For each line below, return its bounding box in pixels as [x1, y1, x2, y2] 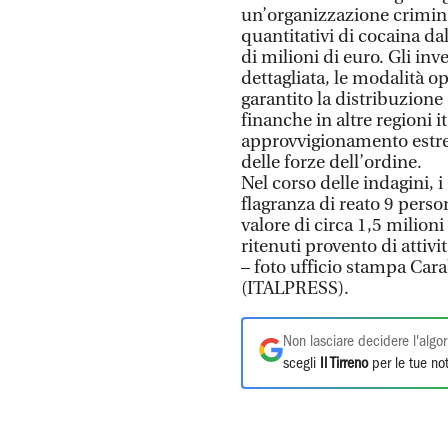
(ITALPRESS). [241, 278, 349, 299]
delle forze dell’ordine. [241, 152, 422, 173]
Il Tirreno [320, 357, 368, 371]
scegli [283, 357, 320, 371]
